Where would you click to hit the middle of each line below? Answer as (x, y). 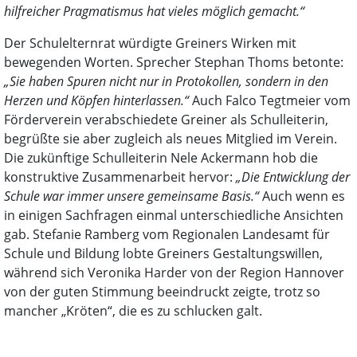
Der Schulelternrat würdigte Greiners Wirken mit (150, 43)
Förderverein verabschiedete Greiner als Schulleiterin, (166, 120)
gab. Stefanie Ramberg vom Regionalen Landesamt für (167, 235)
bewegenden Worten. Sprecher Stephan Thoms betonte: (174, 63)
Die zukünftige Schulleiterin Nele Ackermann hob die (161, 158)
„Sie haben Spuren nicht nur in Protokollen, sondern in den (166, 82)
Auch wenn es (302, 196)
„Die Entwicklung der (293, 177)
